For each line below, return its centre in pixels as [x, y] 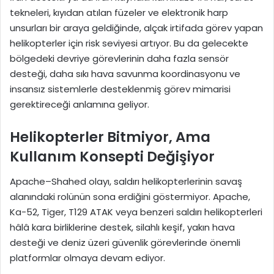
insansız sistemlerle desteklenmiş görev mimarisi [120, 89]
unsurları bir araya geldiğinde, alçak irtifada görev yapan [136, 28]
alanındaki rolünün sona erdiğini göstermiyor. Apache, [130, 196]
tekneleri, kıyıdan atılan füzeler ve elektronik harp [119, 13]
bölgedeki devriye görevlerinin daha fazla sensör [119, 59]
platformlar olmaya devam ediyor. [87, 257]
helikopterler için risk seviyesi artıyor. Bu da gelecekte [129, 43]
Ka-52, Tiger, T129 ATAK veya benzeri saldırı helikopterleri [136, 212]
